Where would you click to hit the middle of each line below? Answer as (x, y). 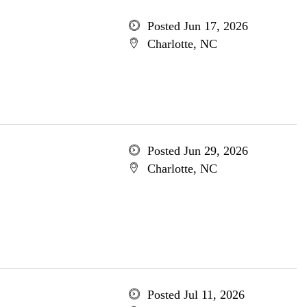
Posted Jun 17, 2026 (197, 26)
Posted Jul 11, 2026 (196, 295)
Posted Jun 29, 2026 (197, 151)
